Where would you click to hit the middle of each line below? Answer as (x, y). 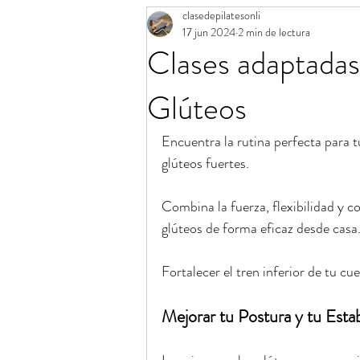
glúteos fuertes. (205, 163)
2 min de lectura (274, 32)
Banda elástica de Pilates (233, 86)
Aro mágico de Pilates (227, 22)
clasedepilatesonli (221, 15)
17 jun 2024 (209, 32)
